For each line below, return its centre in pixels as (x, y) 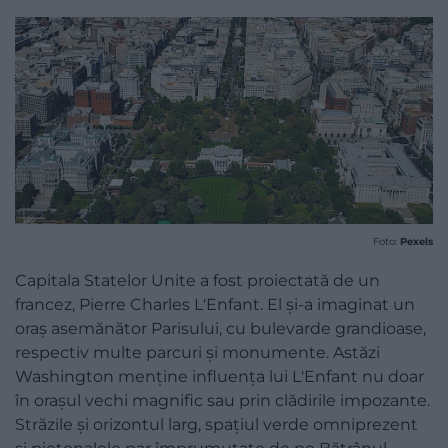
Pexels (416, 242)
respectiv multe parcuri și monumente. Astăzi (197, 353)
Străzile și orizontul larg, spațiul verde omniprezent (216, 425)
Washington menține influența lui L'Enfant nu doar (219, 377)
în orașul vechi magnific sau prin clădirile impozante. (222, 401)
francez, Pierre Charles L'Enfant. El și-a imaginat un (215, 305)
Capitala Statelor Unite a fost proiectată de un (197, 281)
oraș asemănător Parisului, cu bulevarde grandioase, (220, 329)
